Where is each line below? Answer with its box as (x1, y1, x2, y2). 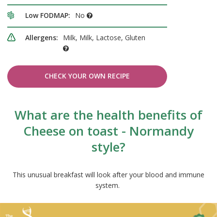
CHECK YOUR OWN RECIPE (45, 71, 130, 81)
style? (92, 138, 125, 156)
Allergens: (25, 33, 58, 43)
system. (95, 181, 122, 190)
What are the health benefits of (15, 106, 202, 124)
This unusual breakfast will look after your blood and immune (13, 170, 204, 180)
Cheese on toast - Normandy (23, 122, 194, 140)
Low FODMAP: (25, 11, 70, 20)
